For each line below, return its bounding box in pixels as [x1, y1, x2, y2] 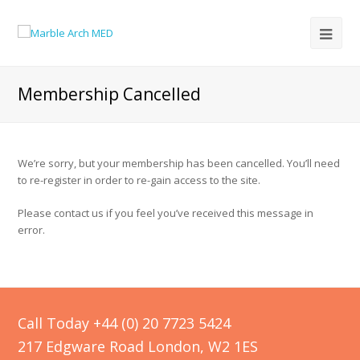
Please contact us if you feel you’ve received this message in [18, 206, 314, 220]
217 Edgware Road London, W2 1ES [18, 337, 259, 356]
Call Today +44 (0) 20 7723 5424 [18, 313, 231, 333]
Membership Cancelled [18, 83, 202, 105]
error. [18, 223, 46, 237]
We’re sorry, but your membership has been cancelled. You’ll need [18, 156, 341, 170]
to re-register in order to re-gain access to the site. [18, 173, 261, 187]
